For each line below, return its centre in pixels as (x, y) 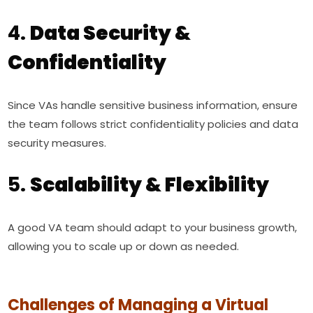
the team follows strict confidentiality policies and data (153, 124)
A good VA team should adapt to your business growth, (153, 227)
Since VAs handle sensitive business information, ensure (153, 105)
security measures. (57, 143)
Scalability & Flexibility (150, 185)
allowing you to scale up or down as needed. (124, 246)
